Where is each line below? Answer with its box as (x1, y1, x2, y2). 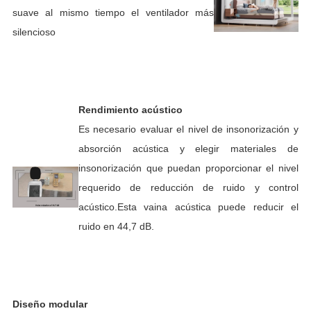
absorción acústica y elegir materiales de (78, 142, 299, 154)
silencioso (12, 26, 56, 37)
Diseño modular (12, 298, 87, 310)
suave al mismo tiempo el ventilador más (12, 6, 214, 18)
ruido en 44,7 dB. (78, 220, 154, 232)
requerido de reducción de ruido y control (78, 181, 299, 193)
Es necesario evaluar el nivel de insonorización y (78, 123, 299, 135)
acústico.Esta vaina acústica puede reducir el (78, 201, 299, 212)
